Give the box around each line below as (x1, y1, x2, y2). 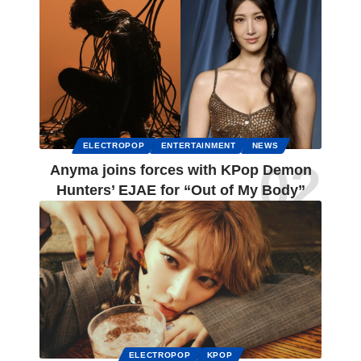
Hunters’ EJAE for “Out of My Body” (56, 182, 305, 199)
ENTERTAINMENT (160, 141, 236, 151)
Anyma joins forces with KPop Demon (49, 162, 312, 179)
